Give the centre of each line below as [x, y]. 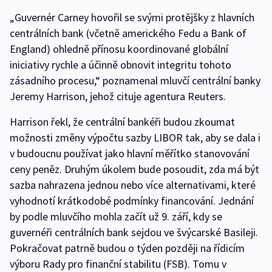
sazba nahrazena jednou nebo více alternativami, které [133, 185]
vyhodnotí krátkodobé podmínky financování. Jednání [132, 201]
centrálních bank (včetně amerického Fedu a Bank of [128, 33]
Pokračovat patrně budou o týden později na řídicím [127, 248]
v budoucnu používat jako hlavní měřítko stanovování [130, 154]
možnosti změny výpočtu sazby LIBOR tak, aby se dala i [135, 138]
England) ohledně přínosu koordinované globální [119, 49]
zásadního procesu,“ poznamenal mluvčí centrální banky [135, 81]
